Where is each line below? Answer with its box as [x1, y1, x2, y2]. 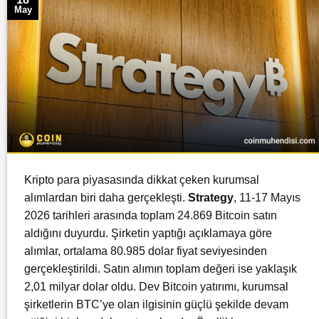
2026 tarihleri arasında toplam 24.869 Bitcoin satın [24, 209, 277, 221]
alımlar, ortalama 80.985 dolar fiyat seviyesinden [24, 244, 267, 257]
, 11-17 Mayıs [234, 191, 300, 204]
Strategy [188, 191, 234, 204]
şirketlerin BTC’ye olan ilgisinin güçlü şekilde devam [24, 298, 288, 310]
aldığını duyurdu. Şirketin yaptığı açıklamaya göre [24, 226, 272, 239]
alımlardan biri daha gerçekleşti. [24, 191, 188, 204]
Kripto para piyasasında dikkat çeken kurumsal [24, 173, 259, 186]
